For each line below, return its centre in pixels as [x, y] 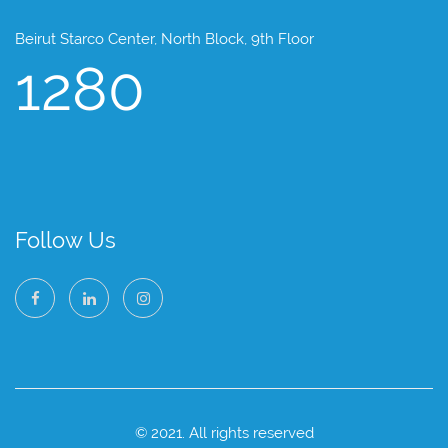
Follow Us [65, 240]
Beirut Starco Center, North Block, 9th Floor [164, 39]
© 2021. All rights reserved [224, 433]
